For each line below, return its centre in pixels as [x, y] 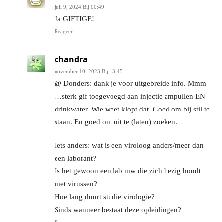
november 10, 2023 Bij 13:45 [89, 71]
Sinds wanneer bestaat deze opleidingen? [118, 209]
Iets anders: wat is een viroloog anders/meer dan [129, 145]
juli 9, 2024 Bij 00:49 [79, 7]
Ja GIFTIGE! [74, 19]
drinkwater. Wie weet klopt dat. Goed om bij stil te [132, 109]
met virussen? [76, 184]
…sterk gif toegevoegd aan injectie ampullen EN [130, 96]
